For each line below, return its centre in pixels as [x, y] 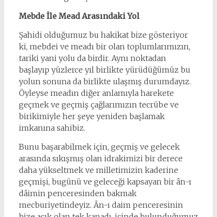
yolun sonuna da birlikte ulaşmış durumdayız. [105, 81]
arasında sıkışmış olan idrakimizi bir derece [101, 158]
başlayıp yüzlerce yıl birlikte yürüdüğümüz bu [104, 70]
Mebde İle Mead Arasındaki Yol [79, 16]
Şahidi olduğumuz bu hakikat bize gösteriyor [103, 35]
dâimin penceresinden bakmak [77, 193]
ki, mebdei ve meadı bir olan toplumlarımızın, [104, 46]
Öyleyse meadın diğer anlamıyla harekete [96, 93]
